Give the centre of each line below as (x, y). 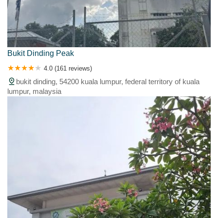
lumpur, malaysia (34, 91)
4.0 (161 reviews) (68, 69)
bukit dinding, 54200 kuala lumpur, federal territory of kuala (108, 82)
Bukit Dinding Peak (41, 54)
